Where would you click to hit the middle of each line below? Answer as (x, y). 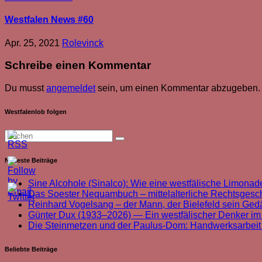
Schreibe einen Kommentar (78, 65)
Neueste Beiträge (31, 161)
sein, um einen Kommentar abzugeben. (178, 88)
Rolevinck (83, 43)
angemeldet (71, 88)
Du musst (25, 88)
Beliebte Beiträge (31, 249)
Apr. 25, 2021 (33, 43)
